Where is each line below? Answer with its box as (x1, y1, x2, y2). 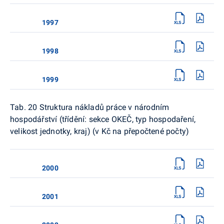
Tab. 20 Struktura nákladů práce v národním (10, 102, 169, 112)
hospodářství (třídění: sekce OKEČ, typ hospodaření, (10, 114, 196, 124)
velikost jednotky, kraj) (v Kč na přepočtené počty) (10, 126, 189, 136)
